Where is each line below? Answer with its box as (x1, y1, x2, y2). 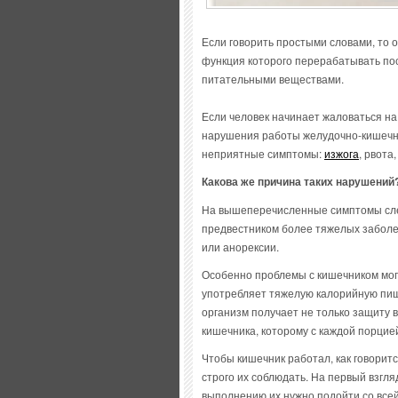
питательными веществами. (202, 71, 344, 87)
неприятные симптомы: (202, 146, 324, 162)
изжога (324, 146, 359, 162)
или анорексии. (202, 239, 279, 255)
